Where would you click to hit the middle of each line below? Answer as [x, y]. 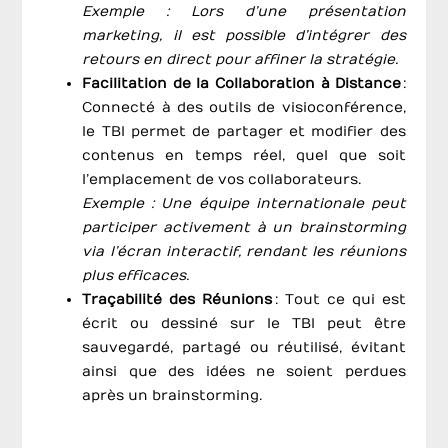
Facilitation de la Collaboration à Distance [242, 84]
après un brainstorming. [172, 396]
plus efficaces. [136, 276]
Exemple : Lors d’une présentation [244, 12]
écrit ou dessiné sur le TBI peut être [244, 324]
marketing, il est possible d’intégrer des [244, 36]
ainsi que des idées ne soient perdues [244, 372]
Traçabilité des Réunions [177, 300]
